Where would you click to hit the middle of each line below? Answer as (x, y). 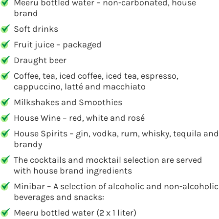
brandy (28, 144)
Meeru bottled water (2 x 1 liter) (75, 213)
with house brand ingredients (73, 171)
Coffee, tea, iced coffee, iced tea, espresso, (96, 76)
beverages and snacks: (59, 197)
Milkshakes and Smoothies (68, 102)
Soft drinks (36, 29)
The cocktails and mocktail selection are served (108, 160)
